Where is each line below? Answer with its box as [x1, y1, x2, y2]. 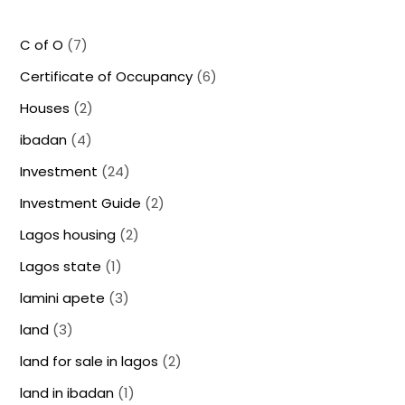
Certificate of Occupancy [20, 66, 193, 86]
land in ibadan [20, 382, 115, 402]
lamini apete [20, 287, 106, 307]
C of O [20, 34, 64, 54]
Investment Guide [20, 193, 142, 212]
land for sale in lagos [20, 351, 159, 371]
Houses [20, 98, 71, 118]
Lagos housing [20, 224, 117, 244]
